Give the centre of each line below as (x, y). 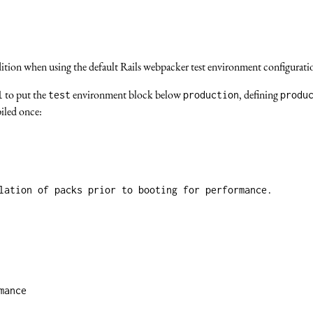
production (211, 94)
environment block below (127, 94)
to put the (26, 94)
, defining (260, 94)
